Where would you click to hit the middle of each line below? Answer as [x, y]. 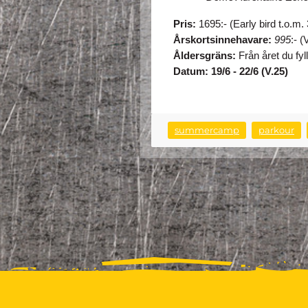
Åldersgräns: [205, 56]
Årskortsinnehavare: [224, 40]
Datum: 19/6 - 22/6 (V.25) [231, 72]
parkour [276, 131]
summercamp [207, 131]
